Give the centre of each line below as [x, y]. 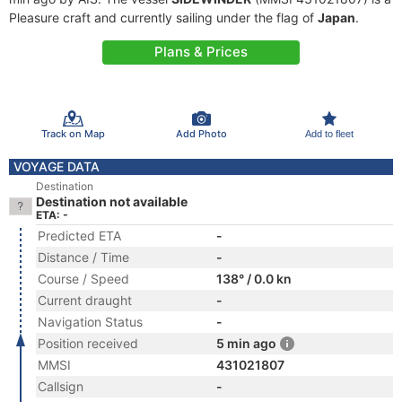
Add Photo [201, 133]
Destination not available [112, 201]
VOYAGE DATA [57, 166]
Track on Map [73, 133]
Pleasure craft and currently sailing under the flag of [163, 17]
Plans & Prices [201, 52]
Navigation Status [90, 322]
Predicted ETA [79, 236]
